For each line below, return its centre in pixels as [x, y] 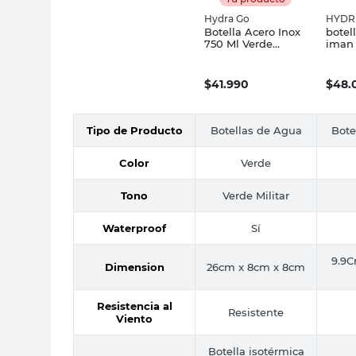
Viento [134, 318]
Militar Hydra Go [247, 55]
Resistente [256, 312]
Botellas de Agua [256, 130]
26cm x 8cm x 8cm [256, 267]
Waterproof [134, 228]
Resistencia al [134, 306]
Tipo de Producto [134, 130]
